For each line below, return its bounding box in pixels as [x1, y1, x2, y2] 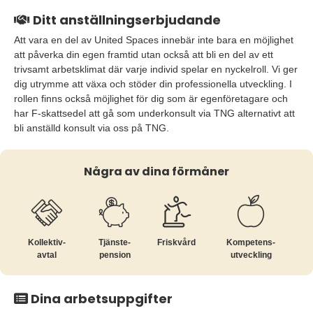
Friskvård [157, 238, 196, 247]
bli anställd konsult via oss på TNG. [14, 122, 169, 133]
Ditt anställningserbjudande [30, 11, 221, 29]
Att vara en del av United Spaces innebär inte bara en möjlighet [14, 34, 293, 45]
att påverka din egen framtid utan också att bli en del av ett [14, 49, 273, 60]
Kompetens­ [226, 238, 276, 247]
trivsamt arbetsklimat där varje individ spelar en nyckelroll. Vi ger [14, 64, 298, 75]
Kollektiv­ [27, 238, 66, 247]
